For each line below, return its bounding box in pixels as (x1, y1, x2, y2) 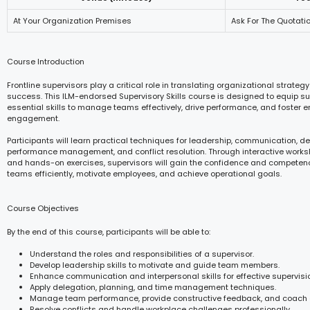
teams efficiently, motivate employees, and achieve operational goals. (7, 168, 282, 179)
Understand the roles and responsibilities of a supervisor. (30, 248, 254, 259)
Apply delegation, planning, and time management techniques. (30, 282, 276, 293)
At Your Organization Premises (13, 15, 131, 26)
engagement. (7, 112, 60, 124)
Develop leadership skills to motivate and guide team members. (30, 259, 280, 271)
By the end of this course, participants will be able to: (7, 226, 210, 237)
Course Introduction (7, 55, 84, 67)
